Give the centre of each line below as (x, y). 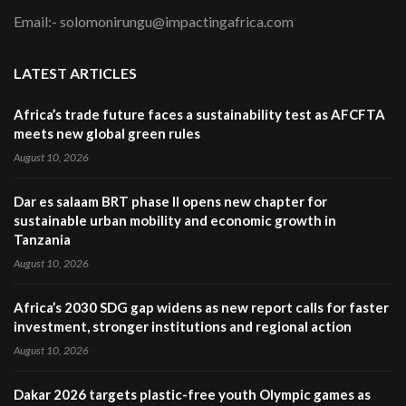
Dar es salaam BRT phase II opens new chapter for (170, 202)
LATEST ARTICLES (75, 73)
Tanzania (42, 240)
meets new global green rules (107, 134)
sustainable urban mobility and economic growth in (175, 221)
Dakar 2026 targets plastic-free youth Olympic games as (192, 395)
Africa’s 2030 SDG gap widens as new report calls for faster (201, 308)
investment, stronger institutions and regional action (183, 327)
